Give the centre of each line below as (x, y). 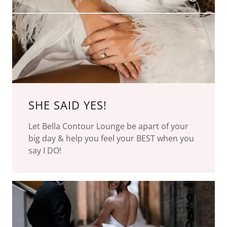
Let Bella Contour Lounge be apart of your (108, 126)
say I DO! (47, 150)
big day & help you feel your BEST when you (111, 138)
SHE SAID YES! (68, 105)
